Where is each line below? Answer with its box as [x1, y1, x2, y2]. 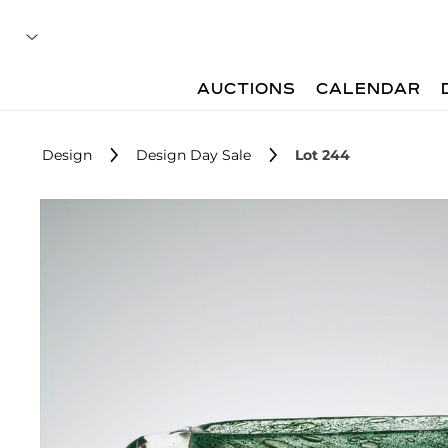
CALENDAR [316, 82, 422, 98]
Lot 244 [295, 146, 350, 164]
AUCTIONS [197, 82, 297, 98]
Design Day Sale [136, 146, 251, 164]
